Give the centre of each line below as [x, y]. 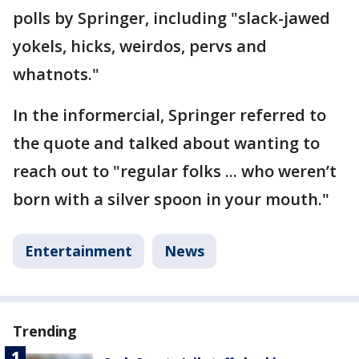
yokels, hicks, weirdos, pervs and [140, 46]
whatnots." [56, 74]
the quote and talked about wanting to [166, 143]
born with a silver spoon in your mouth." [171, 199]
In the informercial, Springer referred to [169, 115]
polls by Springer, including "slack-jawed [171, 18]
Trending [45, 331]
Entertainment [79, 250]
